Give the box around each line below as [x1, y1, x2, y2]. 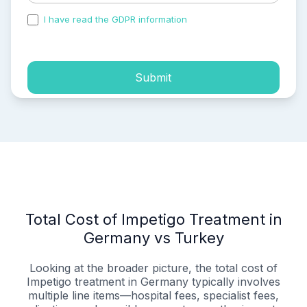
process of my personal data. [27, 25, 153, 37]
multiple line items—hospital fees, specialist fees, [28, 288, 279, 303]
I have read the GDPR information [41, 14, 190, 25]
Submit [135, 70, 172, 84]
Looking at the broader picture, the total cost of [29, 261, 278, 275]
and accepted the [190, 14, 267, 25]
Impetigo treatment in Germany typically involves [27, 275, 280, 289]
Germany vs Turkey [83, 229, 224, 247]
